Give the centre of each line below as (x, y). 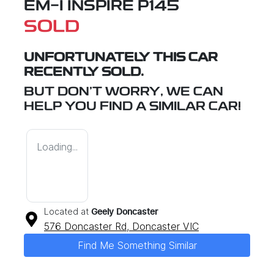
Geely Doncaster (124, 212)
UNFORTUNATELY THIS (106, 58)
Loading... (57, 146)
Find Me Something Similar (137, 245)
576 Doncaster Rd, (88, 226)
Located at (66, 211)
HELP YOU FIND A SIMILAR (116, 107)
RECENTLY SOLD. (84, 72)
